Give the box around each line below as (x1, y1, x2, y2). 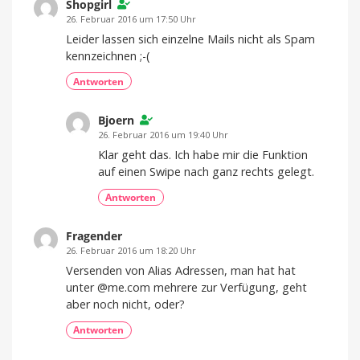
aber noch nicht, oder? (66, 297, 185, 313)
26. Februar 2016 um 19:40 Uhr (98, 129, 228, 141)
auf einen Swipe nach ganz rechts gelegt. (98, 164, 314, 180)
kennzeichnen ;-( (66, 47, 150, 63)
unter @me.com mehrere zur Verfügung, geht (66, 280, 307, 296)
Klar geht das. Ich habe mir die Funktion (98, 147, 308, 163)
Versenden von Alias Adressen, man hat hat (66, 263, 296, 279)
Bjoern (98, 112, 134, 129)
